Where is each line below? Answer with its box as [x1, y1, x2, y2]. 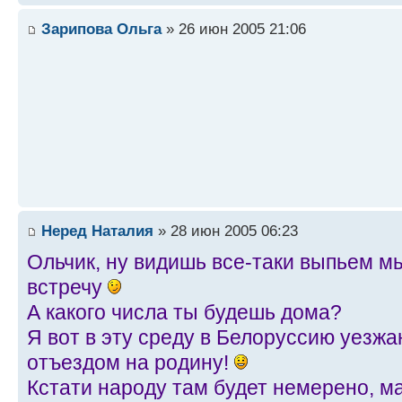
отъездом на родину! [27, 350, 234, 374]
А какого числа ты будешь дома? [27, 300, 342, 324]
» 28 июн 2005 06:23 [153, 221, 298, 240]
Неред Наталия [41, 221, 153, 240]
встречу [27, 275, 108, 299]
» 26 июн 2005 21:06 [162, 19, 306, 38]
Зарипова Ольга [41, 19, 162, 38]
